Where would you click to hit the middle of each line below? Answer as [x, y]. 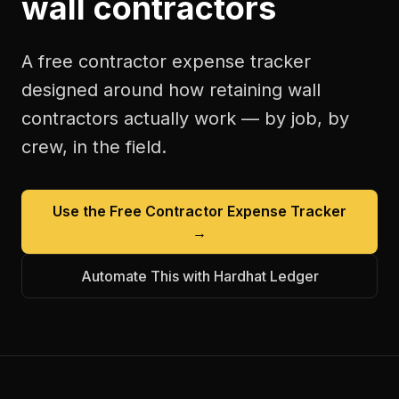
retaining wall [265, 90]
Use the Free [99, 211]
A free [50, 61]
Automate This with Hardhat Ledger [199, 276]
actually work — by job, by [234, 118]
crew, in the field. [94, 147]
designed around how [115, 90]
